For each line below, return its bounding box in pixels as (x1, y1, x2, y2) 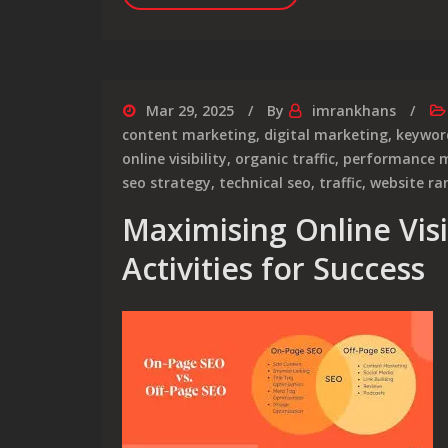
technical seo (219, 173, 311, 192)
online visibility (122, 149, 227, 168)
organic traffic (235, 149, 335, 168)
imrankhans (312, 101, 396, 120)
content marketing (122, 125, 256, 144)
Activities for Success (122, 248, 425, 289)
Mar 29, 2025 (146, 101, 234, 120)
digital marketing (264, 125, 388, 144)
